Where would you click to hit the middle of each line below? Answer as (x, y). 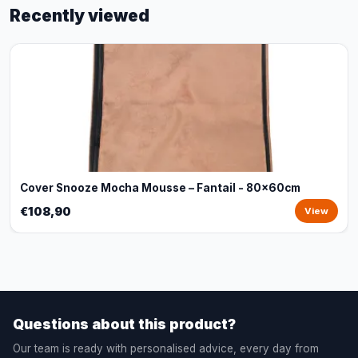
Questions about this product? (124, 324)
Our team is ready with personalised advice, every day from (166, 348)
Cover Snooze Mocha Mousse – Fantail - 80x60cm (160, 188)
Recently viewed (80, 16)
